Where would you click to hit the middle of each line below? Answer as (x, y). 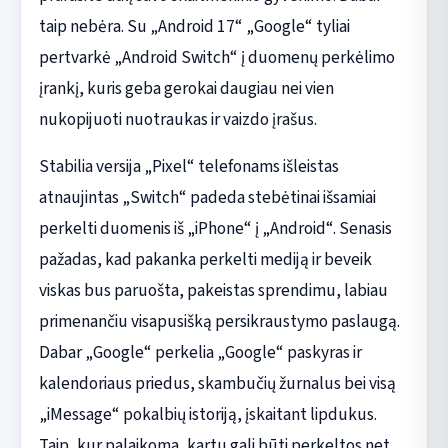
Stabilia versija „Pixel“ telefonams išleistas (188, 166)
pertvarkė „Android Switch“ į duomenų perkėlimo (216, 57)
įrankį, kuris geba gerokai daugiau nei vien (186, 88)
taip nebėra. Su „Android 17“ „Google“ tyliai (194, 26)
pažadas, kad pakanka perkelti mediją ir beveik (205, 259)
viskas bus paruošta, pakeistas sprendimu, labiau (213, 290)
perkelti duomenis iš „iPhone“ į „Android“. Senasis (215, 228)
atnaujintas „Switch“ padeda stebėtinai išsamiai (207, 197)
